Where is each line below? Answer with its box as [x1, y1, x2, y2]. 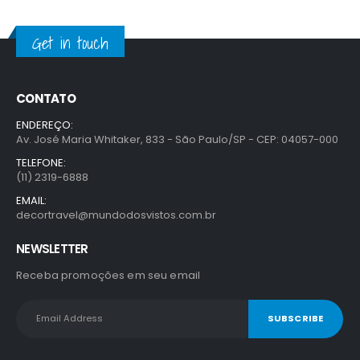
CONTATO [16, 89, 76, 107]
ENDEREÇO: [16, 117, 73, 133]
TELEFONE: [16, 154, 66, 170]
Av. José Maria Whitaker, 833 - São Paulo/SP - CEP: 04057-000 [16, 131, 338, 147]
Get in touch [32, 29, 108, 56]
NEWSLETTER [16, 239, 88, 257]
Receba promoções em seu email [16, 267, 201, 283]
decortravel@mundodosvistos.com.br [16, 207, 216, 223]
